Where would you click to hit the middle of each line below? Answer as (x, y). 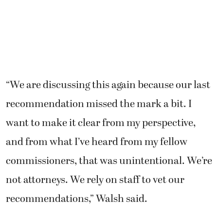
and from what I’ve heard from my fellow (97, 142)
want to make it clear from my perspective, (101, 123)
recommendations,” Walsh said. (77, 199)
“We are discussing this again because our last (108, 85)
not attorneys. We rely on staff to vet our (95, 180)
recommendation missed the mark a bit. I (99, 104)
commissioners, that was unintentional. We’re (109, 161)
